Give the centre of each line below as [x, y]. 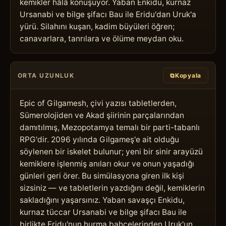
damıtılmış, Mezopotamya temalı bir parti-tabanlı [110, 127]
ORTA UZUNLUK [46, 75]
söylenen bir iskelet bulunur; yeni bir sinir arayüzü [111, 151]
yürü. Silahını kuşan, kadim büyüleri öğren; [97, 26]
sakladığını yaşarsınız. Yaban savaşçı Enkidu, [102, 200]
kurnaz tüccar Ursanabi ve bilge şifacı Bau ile [103, 212]
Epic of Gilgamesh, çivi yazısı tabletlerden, [98, 103]
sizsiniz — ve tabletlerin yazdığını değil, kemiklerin [112, 188]
